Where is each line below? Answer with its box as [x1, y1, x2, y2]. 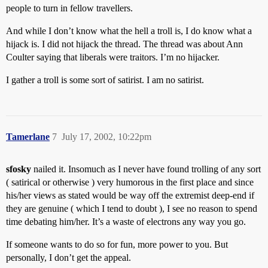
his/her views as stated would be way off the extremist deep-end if [6, 190, 254, 200]
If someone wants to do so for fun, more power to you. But [6, 239, 228, 249]
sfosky [6, 164, 31, 174]
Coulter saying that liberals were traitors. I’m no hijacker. [6, 52, 220, 62]
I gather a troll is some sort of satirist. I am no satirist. [6, 75, 204, 85]
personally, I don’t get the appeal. [6, 252, 131, 263]
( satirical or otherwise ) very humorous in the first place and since [6, 177, 254, 187]
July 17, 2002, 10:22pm [62, 132, 151, 142]
